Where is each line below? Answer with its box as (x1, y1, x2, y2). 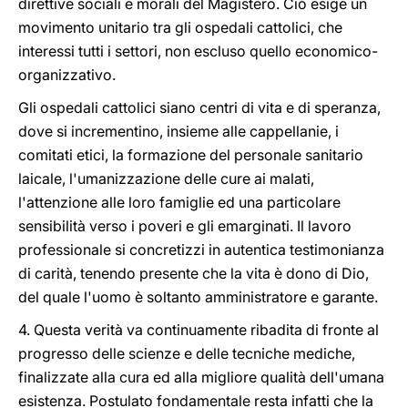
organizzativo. (18, 66, 116, 84)
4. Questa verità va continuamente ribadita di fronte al (18, 321, 379, 339)
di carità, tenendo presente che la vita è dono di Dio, (18, 264, 369, 282)
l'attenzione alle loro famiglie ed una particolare (18, 193, 341, 211)
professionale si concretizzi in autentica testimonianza (18, 240, 384, 259)
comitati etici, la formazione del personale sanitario (18, 146, 363, 164)
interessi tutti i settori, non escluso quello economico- (18, 42, 378, 60)
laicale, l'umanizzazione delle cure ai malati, (18, 169, 314, 188)
